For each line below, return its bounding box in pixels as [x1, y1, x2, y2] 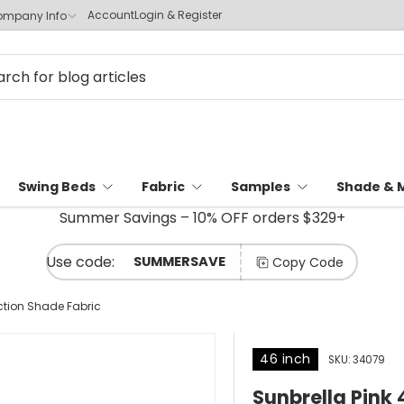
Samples [231, 178, 290, 197]
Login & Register [134, 7, 222, 23]
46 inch [260, 350, 311, 369]
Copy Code [272, 252, 344, 271]
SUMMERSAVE [133, 252, 225, 271]
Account [87, 7, 134, 23]
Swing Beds [18, 178, 96, 197]
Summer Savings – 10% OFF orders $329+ [59, 207, 345, 229]
